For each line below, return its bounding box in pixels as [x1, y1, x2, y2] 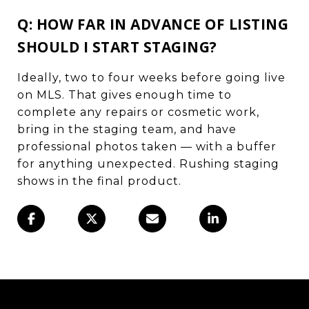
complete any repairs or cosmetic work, [17, 105, 259, 119]
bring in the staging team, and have [17, 122, 237, 136]
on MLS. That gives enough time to [17, 88, 232, 101]
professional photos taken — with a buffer [17, 139, 277, 153]
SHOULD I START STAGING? [17, 37, 217, 57]
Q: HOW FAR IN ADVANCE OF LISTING [17, 14, 288, 34]
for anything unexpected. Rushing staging [17, 157, 279, 170]
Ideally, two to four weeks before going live [17, 70, 286, 84]
